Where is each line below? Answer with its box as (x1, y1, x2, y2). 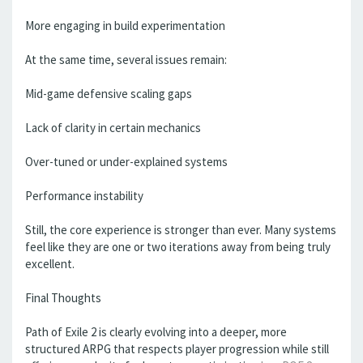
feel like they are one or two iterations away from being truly (25, 239, 331, 254)
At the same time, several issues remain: (25, 52, 227, 67)
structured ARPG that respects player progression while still (25, 341, 329, 357)
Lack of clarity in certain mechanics (25, 120, 201, 135)
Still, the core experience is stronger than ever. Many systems (25, 222, 336, 237)
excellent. (25, 256, 75, 271)
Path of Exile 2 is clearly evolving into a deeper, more (25, 324, 287, 340)
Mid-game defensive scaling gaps (25, 86, 192, 101)
